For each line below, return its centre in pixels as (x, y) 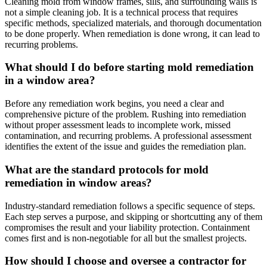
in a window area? (50, 80)
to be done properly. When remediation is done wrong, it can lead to (132, 33)
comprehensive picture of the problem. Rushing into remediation (125, 114)
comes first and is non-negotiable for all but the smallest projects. (126, 238)
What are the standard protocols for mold (107, 169)
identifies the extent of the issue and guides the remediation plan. (125, 147)
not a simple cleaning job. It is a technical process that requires (121, 12)
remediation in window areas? (78, 182)
